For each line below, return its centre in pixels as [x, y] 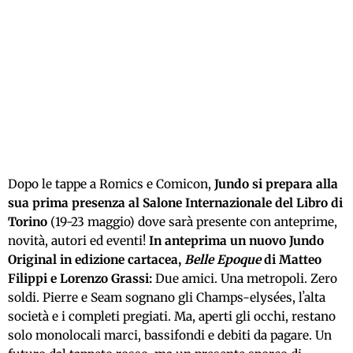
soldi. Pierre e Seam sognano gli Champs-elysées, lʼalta [167, 297]
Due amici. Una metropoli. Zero [245, 278]
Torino [28, 221]
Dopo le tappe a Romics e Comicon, [111, 184]
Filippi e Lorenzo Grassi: [80, 278]
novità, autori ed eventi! [78, 240]
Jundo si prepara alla [276, 184]
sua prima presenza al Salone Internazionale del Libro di [175, 203]
